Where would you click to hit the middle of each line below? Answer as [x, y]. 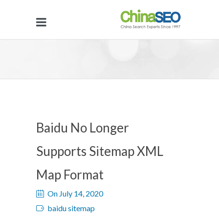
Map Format [70, 175]
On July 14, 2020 [75, 193]
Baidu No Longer [83, 128]
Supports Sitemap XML [100, 151]
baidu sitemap [71, 208]
